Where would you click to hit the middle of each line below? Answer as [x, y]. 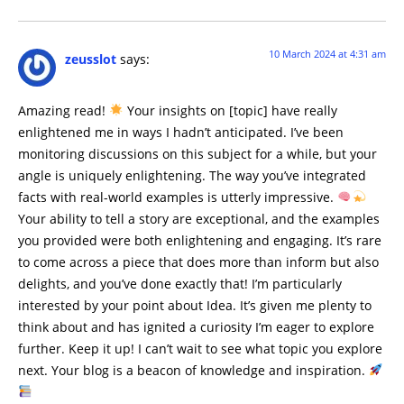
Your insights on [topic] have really [231, 110]
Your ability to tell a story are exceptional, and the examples [199, 218]
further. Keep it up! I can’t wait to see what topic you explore [200, 348]
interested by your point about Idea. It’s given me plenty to [195, 305]
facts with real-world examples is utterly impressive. [178, 197]
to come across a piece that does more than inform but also [198, 262]
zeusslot [91, 60]
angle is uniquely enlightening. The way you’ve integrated [192, 175]
